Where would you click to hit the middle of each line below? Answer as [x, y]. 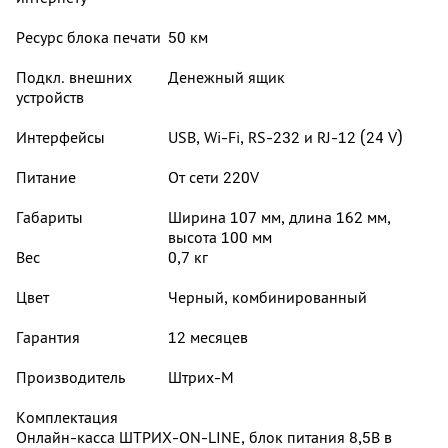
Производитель [72, 377]
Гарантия [50, 337]
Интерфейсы [62, 137]
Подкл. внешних [74, 77]
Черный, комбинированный [267, 297]
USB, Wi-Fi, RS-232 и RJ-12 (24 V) [285, 137]
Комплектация [69, 417]
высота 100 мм [220, 237]
